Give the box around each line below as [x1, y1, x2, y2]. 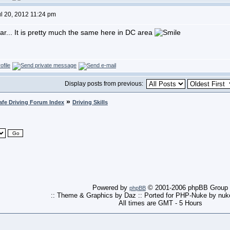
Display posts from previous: [65, 80, 146, 87]
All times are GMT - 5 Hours [118, 199, 202, 207]
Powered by [92, 184, 129, 191]
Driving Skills [72, 99, 108, 105]
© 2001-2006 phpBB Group [146, 184, 228, 191]
